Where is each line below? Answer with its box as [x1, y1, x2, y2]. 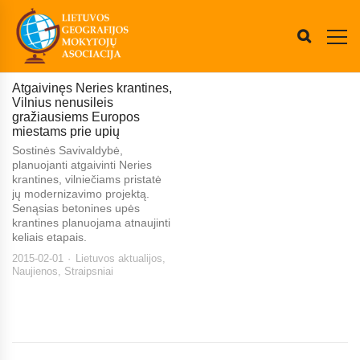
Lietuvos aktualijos [76, 252, 162, 264]
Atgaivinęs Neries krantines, [12, 81, 172, 95]
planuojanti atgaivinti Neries [12, 158, 152, 171]
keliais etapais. [12, 231, 87, 243]
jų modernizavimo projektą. [12, 187, 149, 200]
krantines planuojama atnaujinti [12, 216, 170, 229]
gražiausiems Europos [12, 110, 140, 124]
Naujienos [12, 265, 58, 277]
